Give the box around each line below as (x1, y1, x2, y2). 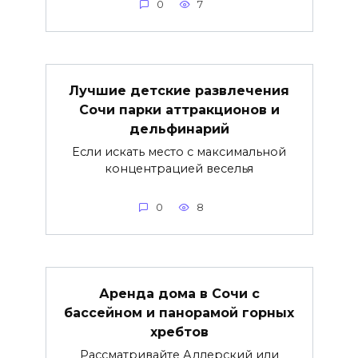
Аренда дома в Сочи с (98, 285, 260, 301)
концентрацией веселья (105, 161, 253, 176)
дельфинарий (129, 121, 229, 137)
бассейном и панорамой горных (64, 304, 294, 320)
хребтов (149, 324, 209, 340)
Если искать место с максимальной (72, 144, 286, 159)
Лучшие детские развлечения (69, 82, 289, 98)
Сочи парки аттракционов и (78, 101, 280, 117)
